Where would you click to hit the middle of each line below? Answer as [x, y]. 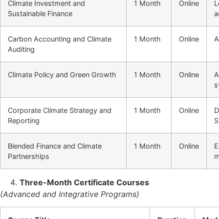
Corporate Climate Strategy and [60, 110]
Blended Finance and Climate [55, 146]
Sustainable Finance [40, 13]
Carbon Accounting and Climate [60, 39]
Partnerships [29, 156]
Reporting [24, 120]
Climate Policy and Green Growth [62, 74]
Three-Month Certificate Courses [84, 182]
